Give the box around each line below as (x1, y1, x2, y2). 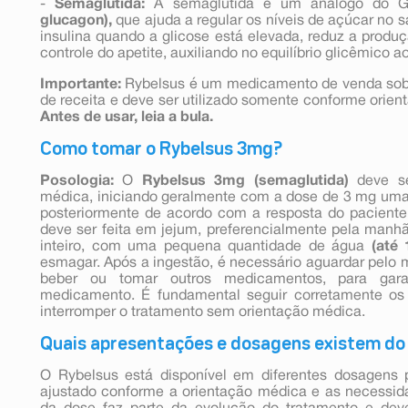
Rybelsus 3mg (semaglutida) (141, 174, 349, 188)
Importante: (40, 77, 121, 91)
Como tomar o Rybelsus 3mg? (40, 140, 282, 158)
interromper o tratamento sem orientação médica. (40, 305, 365, 319)
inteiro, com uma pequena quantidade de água (40, 240, 372, 253)
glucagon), (40, 14, 112, 27)
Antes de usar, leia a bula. (40, 110, 213, 124)
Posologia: (40, 174, 114, 188)
